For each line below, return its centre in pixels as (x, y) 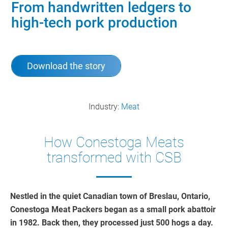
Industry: (105, 107)
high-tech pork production (95, 23)
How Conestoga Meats (114, 142)
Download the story (66, 66)
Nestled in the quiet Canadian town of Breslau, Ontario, (110, 196)
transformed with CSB (114, 158)
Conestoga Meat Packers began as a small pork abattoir (113, 210)
